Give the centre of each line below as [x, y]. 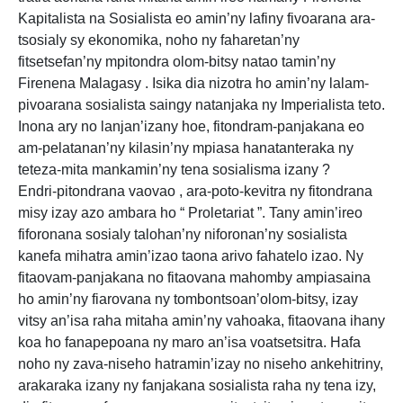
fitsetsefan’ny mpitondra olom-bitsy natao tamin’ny [177, 62]
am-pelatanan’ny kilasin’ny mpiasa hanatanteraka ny [186, 148]
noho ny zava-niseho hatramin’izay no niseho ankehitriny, [201, 364]
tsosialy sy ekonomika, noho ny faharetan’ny [159, 40]
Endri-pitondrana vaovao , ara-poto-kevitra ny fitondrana [195, 191]
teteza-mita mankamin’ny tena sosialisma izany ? [174, 170]
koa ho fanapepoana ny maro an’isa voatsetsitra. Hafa [189, 342]
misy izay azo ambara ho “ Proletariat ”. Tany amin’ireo [190, 213]
